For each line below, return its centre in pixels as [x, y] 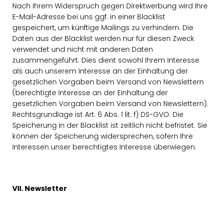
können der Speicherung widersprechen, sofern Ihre [103, 136]
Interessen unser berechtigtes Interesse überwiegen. [104, 147]
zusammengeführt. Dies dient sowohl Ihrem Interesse [106, 60]
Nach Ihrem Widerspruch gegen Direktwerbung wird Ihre [110, 6]
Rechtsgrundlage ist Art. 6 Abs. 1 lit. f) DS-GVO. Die [98, 114]
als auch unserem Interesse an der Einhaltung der [100, 71]
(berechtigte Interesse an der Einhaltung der [90, 93]
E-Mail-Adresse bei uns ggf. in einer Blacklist [89, 17]
